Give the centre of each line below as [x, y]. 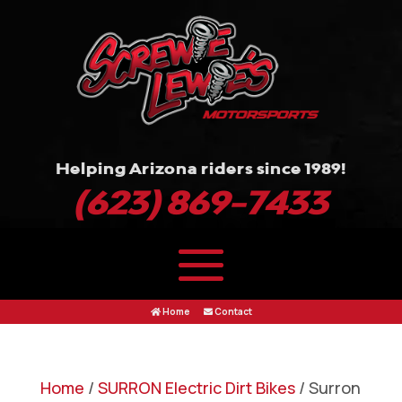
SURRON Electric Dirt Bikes [196, 387]
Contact [232, 311]
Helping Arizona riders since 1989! [201, 168]
